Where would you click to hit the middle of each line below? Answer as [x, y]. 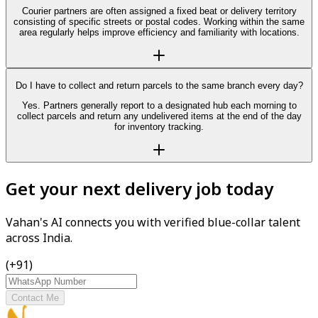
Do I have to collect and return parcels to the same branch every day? [159, 85]
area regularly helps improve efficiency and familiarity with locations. [159, 32]
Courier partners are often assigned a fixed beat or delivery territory [159, 11]
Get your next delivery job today [139, 189]
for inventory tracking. [159, 126]
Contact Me [35, 298]
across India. [39, 238]
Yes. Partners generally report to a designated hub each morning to [159, 105]
